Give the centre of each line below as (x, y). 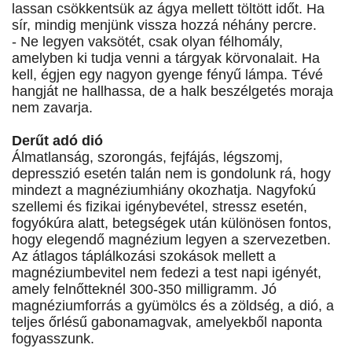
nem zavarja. (52, 108)
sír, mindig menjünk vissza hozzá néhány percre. (164, 26)
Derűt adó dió (57, 141)
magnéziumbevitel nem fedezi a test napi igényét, (167, 273)
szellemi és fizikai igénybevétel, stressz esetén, (159, 207)
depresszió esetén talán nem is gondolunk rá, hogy (171, 174)
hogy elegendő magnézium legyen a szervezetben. (171, 240)
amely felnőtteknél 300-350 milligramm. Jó (144, 290)
